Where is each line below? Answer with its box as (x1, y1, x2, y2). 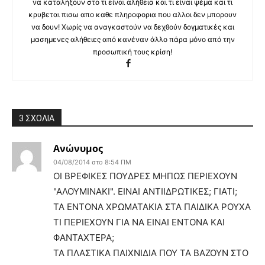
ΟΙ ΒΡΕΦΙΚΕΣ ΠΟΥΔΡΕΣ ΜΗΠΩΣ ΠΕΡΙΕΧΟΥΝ (53, 170, 237, 182)
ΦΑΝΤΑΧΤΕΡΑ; (53, 231, 114, 243)
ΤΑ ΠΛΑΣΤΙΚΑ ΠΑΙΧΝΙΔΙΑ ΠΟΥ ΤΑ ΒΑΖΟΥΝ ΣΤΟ (53, 247, 248, 258)
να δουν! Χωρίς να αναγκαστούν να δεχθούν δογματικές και (31, 22, 234, 31)
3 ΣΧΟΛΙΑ (19, 113, 54, 123)
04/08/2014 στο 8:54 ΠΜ (53, 157, 131, 166)
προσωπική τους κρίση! (93, 47, 172, 56)
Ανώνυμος (53, 141, 103, 155)
